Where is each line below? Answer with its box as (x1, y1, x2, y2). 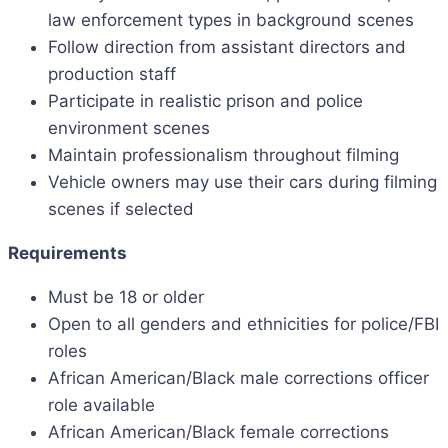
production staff (48, 64, 176, 84)
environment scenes (48, 118, 210, 138)
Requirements (8, 243, 127, 263)
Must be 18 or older (48, 287, 204, 307)
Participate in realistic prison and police (48, 91, 363, 111)
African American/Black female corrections (48, 422, 389, 442)
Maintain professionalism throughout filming (48, 145, 399, 165)
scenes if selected (48, 199, 194, 219)
